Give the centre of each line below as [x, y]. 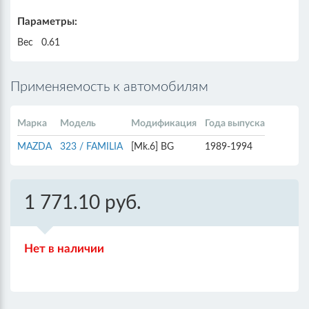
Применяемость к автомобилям [109, 87]
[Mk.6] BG [152, 147]
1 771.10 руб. [83, 203]
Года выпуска [235, 123]
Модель [78, 123]
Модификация [164, 123]
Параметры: [47, 22]
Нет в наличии [64, 249]
